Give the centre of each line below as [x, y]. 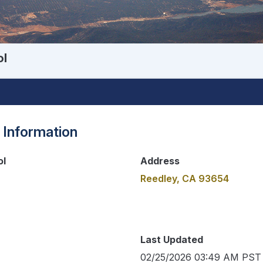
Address [160, 161]
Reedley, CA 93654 [185, 178]
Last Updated [172, 239]
